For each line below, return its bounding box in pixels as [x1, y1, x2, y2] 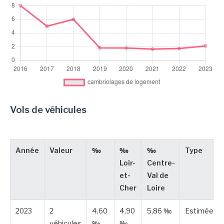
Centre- [147, 158, 175, 167]
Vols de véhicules [10, 104, 86, 116]
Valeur [49, 146, 72, 154]
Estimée [185, 206, 213, 215]
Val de [147, 171, 168, 179]
